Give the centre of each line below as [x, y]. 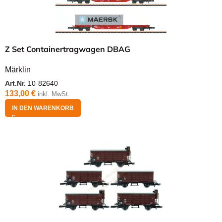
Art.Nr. [16, 83]
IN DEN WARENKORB [43, 108]
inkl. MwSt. [54, 94]
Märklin [18, 70]
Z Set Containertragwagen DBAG [68, 49]
